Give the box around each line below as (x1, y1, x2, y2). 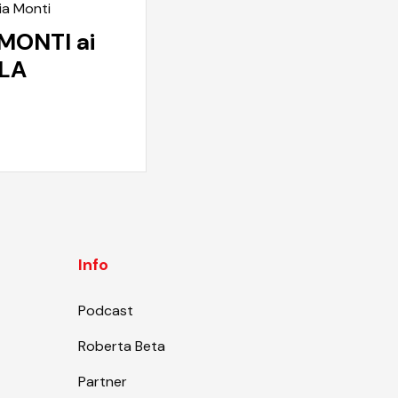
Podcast (78, 300, 133, 320)
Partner (78, 371, 127, 391)
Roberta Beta (78, 336, 165, 355)
